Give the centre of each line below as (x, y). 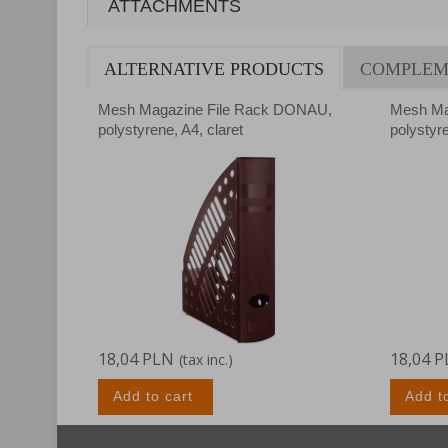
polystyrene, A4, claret (170, 129)
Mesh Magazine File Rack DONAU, (215, 109)
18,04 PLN (136, 358)
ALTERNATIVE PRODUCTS (214, 68)
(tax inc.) (206, 359)
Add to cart (153, 395)
